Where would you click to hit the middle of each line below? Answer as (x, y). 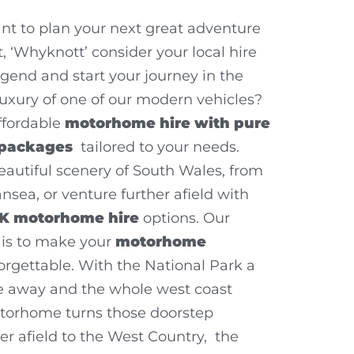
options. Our (185, 218)
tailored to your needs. (158, 147)
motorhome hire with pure (168, 123)
